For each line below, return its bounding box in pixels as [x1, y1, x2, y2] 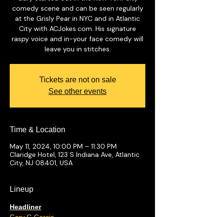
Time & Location [10, 125, 65, 134]
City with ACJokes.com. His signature [19, 24, 136, 33]
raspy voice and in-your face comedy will [12, 34, 143, 43]
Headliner [10, 203, 41, 211]
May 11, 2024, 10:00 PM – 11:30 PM [10, 142, 117, 151]
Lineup [10, 185, 33, 193]
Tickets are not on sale [39, 76, 116, 84]
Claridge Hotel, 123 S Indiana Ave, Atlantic [10, 150, 139, 159]
